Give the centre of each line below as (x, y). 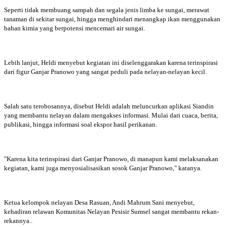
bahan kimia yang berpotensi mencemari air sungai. (75, 28)
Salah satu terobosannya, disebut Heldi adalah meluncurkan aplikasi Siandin (109, 106)
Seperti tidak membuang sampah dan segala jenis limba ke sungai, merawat (107, 10)
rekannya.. (19, 220)
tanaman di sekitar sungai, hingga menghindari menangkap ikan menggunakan (112, 19)
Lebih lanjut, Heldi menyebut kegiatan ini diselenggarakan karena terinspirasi (111, 62)
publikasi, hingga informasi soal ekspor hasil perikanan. (81, 124)
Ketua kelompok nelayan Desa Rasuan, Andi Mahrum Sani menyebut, (99, 202)
